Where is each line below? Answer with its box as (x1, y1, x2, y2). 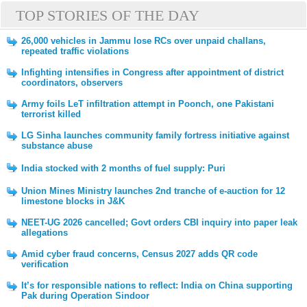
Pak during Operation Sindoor (21, 291, 149, 301)
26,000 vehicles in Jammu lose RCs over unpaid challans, (21, 36, 266, 46)
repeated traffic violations (21, 46, 129, 56)
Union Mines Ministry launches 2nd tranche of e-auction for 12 (21, 186, 285, 196)
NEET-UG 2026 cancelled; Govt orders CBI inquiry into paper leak (21, 217, 297, 228)
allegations (21, 228, 68, 238)
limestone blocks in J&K (21, 196, 125, 206)
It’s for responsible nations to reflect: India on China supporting (21, 280, 293, 291)
